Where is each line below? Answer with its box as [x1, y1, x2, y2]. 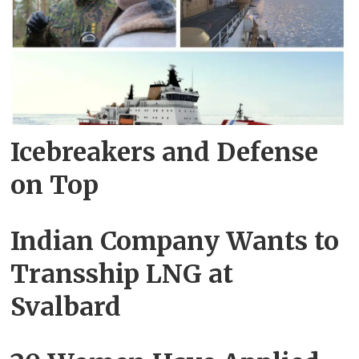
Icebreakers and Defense [10, 136, 319, 169]
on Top [10, 169, 99, 202]
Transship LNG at [10, 258, 234, 291]
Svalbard [10, 291, 122, 324]
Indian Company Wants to [10, 225, 340, 258]
